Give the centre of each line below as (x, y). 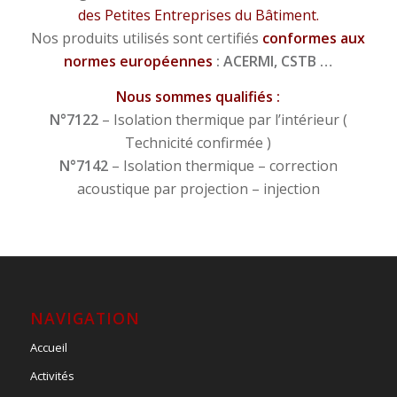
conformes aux (314, 39)
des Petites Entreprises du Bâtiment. (198, 16)
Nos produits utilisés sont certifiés (147, 39)
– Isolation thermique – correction (222, 165)
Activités (52, 376)
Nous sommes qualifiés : (198, 96)
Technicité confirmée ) (198, 142)
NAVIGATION (85, 319)
